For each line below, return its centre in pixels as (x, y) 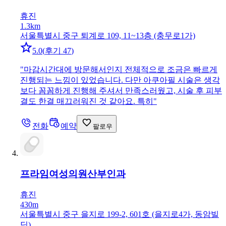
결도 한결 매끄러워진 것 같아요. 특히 (87, 101)
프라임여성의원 (54, 174)
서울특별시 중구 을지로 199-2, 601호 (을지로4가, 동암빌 (120, 214)
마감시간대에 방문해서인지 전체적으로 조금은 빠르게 (121, 69)
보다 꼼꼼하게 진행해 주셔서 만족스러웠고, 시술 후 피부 (121, 91)
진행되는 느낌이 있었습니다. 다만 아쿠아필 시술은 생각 (120, 80)
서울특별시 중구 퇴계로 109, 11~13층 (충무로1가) (108, 36)
